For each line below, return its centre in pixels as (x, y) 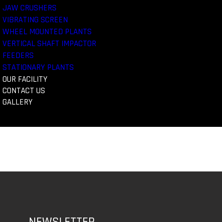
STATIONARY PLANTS (38, 67)
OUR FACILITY (25, 79)
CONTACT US (24, 91)
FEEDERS (18, 55)
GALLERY (17, 102)
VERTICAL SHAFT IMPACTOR (49, 44)
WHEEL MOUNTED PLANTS (47, 32)
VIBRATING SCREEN (35, 20)
